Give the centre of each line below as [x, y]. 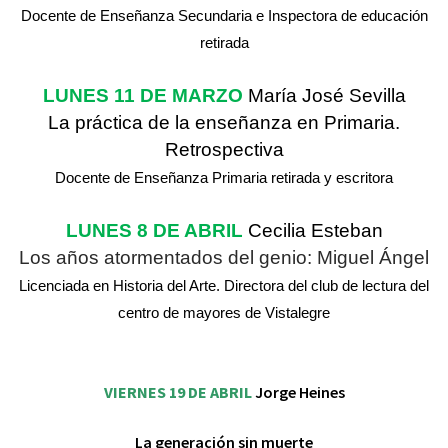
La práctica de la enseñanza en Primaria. [224, 122]
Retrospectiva [224, 149]
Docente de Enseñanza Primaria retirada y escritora [224, 178]
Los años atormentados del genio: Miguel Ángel [224, 257]
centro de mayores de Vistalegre [224, 313]
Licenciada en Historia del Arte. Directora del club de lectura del [224, 286]
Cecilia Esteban [315, 230]
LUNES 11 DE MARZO [145, 95]
